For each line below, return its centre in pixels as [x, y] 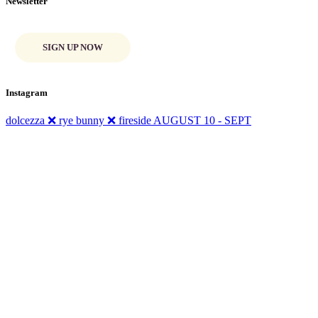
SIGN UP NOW [73, 47]
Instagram [27, 92]
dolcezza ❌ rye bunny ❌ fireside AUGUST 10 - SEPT [128, 120]
